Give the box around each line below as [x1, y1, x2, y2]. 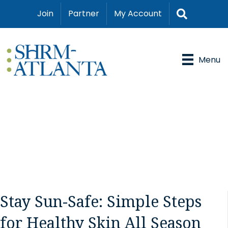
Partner [68, 8, 99, 20]
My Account [113, 8, 162, 20]
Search [190, 7, 218, 18]
